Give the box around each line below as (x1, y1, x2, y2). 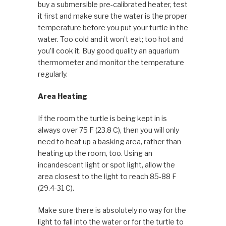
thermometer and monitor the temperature (37, 58, 184, 67)
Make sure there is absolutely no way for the (37, 206, 186, 215)
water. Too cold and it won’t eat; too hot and (37, 35, 184, 44)
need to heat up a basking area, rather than (37, 137, 181, 146)
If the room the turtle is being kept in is (37, 114, 167, 123)
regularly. (37, 70, 68, 79)
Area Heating (37, 92, 87, 101)
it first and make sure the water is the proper (37, 12, 187, 21)
